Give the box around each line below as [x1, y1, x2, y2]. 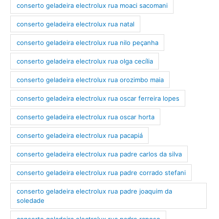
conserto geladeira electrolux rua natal [16, 20, 134, 28]
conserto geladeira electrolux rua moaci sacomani [16, 1, 168, 9]
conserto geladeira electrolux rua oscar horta [16, 112, 154, 121]
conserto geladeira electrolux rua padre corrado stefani [16, 168, 186, 176]
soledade [16, 196, 44, 204]
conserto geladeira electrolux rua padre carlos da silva [16, 150, 182, 158]
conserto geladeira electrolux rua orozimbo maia [16, 75, 164, 84]
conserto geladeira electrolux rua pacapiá [16, 131, 143, 139]
